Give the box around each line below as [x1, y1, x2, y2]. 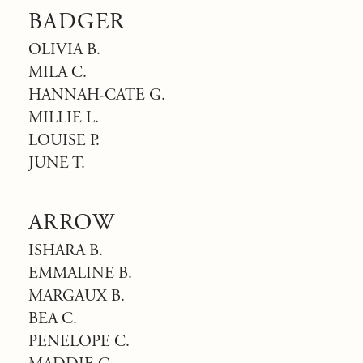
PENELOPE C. [28, 331, 130, 352]
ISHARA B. [28, 241, 103, 261]
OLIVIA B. [28, 40, 100, 60]
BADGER [28, 7, 126, 36]
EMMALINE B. [28, 263, 132, 284]
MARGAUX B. [28, 286, 125, 306]
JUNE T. [28, 153, 85, 173]
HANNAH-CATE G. [28, 85, 165, 105]
